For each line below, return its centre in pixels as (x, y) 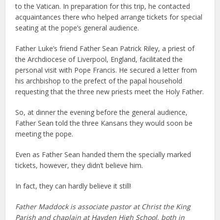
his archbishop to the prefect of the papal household (99, 81)
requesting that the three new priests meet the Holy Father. (110, 91)
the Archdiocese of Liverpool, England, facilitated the (99, 59)
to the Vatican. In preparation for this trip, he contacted (103, 6)
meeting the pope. (44, 134)
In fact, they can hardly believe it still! (77, 186)
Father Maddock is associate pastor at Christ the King (103, 206)
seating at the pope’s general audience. (77, 27)
